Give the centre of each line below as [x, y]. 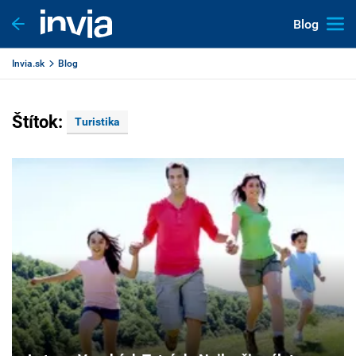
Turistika [97, 122]
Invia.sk [28, 64]
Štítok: [39, 122]
